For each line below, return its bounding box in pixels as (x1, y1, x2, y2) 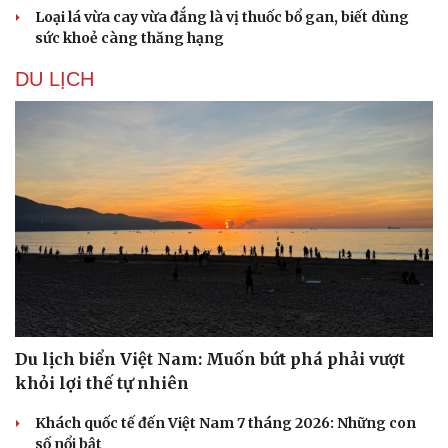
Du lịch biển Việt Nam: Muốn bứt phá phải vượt (15, 348, 405, 369)
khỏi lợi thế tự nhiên (15, 372, 189, 393)
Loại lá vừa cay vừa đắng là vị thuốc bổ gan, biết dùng (35, 8, 409, 27)
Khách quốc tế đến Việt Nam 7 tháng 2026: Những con (35, 413, 416, 432)
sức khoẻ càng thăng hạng (35, 29, 224, 48)
